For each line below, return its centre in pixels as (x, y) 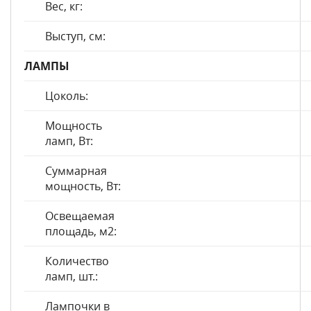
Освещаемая (80, 216)
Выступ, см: (75, 36)
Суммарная (76, 171)
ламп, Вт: (69, 141)
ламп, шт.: (72, 276)
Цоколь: (67, 96)
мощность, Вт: (83, 186)
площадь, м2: (81, 231)
